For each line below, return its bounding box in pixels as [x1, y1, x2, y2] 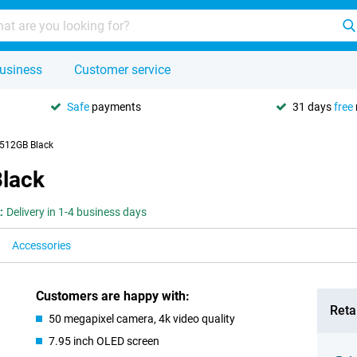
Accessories [12, 239, 71, 252]
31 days [292, 100, 334, 113]
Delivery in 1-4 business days [6, 206, 147, 218]
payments [89, 100, 141, 113]
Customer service [74, 62, 171, 77]
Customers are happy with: [36, 288, 190, 304]
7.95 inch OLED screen [49, 335, 160, 347]
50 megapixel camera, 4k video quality [49, 312, 236, 325]
